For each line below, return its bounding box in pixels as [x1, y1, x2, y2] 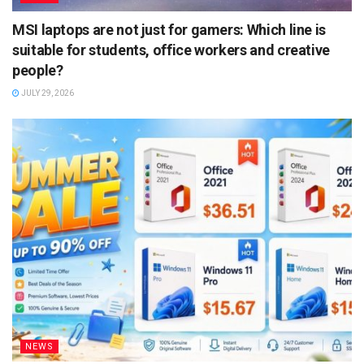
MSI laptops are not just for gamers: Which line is [12, 20, 327, 38]
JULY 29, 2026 [19, 88, 74, 97]
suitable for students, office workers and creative [12, 41, 331, 58]
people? [12, 61, 63, 79]
